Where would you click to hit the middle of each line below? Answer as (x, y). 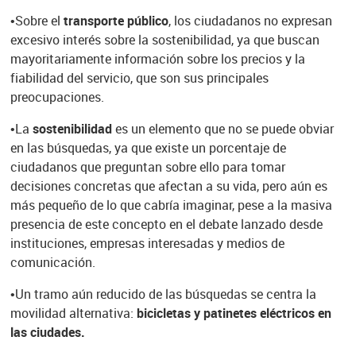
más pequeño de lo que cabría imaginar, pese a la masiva (171, 205)
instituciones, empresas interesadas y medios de (147, 244)
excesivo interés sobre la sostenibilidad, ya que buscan (164, 40)
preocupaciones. (57, 97)
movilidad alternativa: (72, 313)
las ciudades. (47, 333)
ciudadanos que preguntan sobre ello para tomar (147, 167)
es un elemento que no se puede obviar (224, 129)
